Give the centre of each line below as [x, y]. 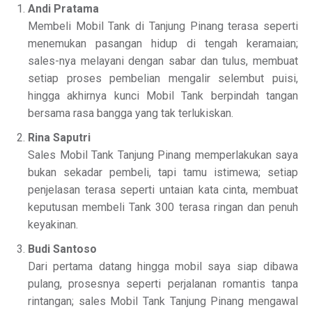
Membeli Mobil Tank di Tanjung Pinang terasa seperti [163, 26]
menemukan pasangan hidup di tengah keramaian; [163, 44]
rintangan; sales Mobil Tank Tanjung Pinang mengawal [163, 302]
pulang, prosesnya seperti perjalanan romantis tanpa [163, 284]
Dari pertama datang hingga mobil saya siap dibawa [163, 267]
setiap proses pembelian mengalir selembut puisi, [163, 79]
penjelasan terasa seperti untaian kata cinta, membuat [163, 190]
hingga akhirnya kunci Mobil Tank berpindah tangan [163, 96]
